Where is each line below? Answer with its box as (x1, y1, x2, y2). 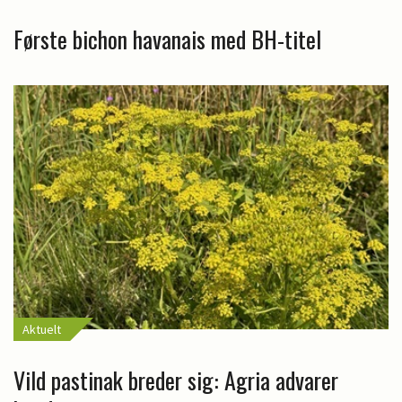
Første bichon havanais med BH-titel (13, 21, 321, 57)
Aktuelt (22, 320, 61, 337)
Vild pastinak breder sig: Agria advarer (13, 362, 338, 398)
